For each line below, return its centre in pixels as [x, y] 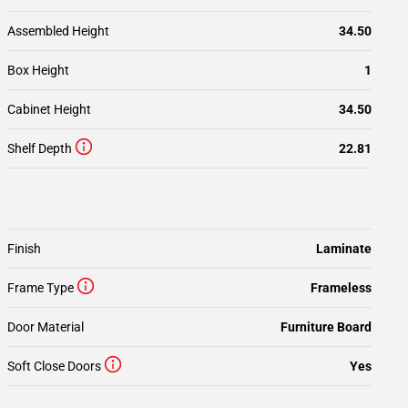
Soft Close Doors [54, 366]
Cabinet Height [49, 109]
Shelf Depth [40, 148]
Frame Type [41, 288]
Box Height [38, 70]
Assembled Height [58, 31]
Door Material [46, 327]
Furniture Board [326, 327]
